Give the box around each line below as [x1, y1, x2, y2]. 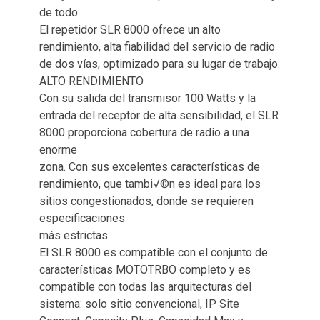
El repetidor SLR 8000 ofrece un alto [39, 22, 221, 36]
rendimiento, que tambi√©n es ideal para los [39, 176, 261, 191]
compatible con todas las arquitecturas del [39, 279, 251, 294]
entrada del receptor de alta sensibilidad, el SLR [39, 108, 279, 122]
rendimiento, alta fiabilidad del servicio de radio [39, 39, 275, 54]
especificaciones [39, 211, 125, 225]
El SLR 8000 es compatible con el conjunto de [39, 245, 268, 259]
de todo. [39, 5, 80, 19]
